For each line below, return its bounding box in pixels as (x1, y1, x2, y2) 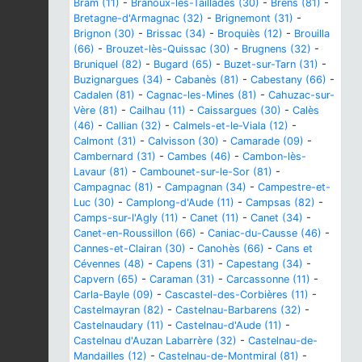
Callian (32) (106, 119, 162, 132)
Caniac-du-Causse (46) (208, 226, 322, 239)
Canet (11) (190, 211, 239, 224)
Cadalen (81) (74, 88, 135, 101)
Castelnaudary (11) (74, 318, 164, 331)
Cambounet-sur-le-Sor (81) (140, 165, 272, 178)
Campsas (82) (246, 196, 315, 208)
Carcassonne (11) (226, 272, 310, 285)
